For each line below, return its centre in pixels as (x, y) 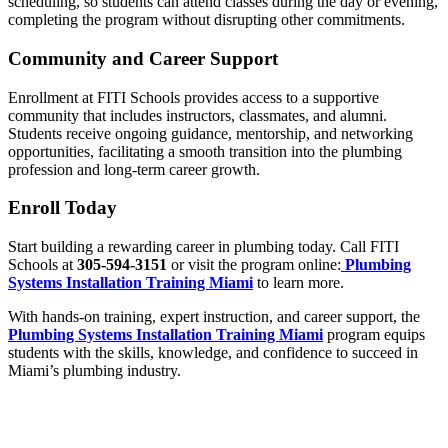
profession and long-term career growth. (134, 169)
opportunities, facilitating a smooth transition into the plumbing (205, 151)
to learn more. (298, 283)
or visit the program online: (254, 265)
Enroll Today (62, 208)
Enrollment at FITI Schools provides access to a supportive (193, 97)
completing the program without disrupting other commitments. (206, 20)
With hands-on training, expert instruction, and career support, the (214, 317)
